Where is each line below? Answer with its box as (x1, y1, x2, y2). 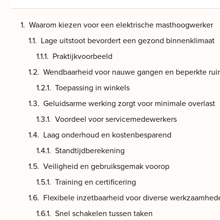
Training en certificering (55, 176, 136, 188)
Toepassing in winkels (55, 82, 130, 93)
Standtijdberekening (55, 145, 125, 156)
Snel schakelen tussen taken (55, 208, 153, 219)
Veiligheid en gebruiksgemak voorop (43, 161, 169, 172)
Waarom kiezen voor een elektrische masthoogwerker (29, 19, 213, 30)
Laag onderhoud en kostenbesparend (43, 129, 171, 140)
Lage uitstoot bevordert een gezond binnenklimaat (41, 35, 215, 46)
